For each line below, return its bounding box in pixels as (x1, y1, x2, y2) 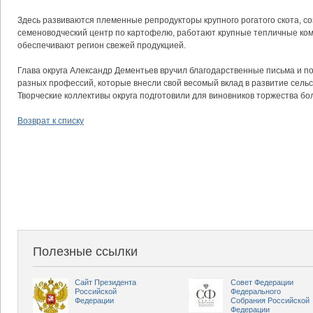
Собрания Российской (231, 296, 310, 305)
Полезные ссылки (33, 245, 138, 259)
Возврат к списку (17, 116, 84, 126)
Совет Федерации (231, 278, 293, 286)
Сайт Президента (75, 278, 136, 286)
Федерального (231, 287, 281, 296)
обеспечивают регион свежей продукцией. (17, 41, 186, 50)
